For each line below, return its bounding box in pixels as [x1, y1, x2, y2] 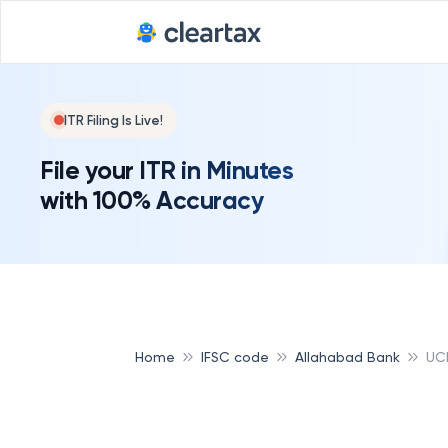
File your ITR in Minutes [40, 154, 293, 186]
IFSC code [201, 348, 269, 365]
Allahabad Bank [295, 348, 400, 365]
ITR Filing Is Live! [64, 112, 163, 128]
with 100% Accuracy [40, 184, 263, 216]
